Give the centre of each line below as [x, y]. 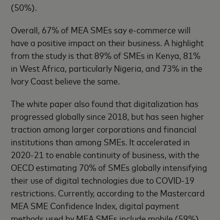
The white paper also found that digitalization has [105, 103]
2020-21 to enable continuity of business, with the [105, 154]
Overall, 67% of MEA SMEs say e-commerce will [101, 30]
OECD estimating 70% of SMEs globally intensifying [109, 167]
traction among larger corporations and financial [104, 129]
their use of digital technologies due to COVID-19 [103, 180]
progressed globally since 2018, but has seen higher [108, 116]
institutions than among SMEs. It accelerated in [101, 142]
